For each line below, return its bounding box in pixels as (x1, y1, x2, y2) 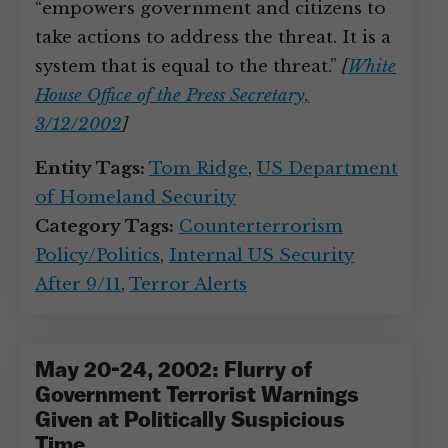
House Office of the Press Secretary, (35, 85, 310, 106)
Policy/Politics (35, 245, 160, 266)
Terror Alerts (129, 274, 247, 295)
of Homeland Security (35, 187, 236, 208)
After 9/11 (35, 274, 121, 295)
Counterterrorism (179, 216, 343, 237)
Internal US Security (169, 245, 354, 266)
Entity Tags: (35, 158, 145, 179)
